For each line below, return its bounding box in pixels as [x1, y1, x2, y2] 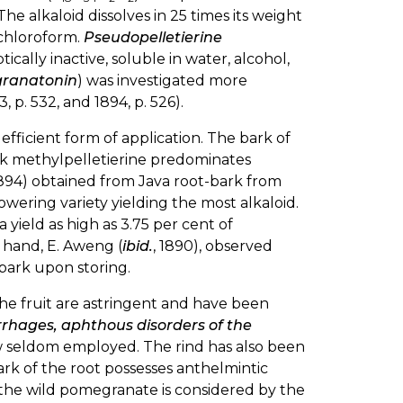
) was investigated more [77, 71, 247, 89]
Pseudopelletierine [84, 28, 222, 46]
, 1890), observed [153, 237, 273, 255]
